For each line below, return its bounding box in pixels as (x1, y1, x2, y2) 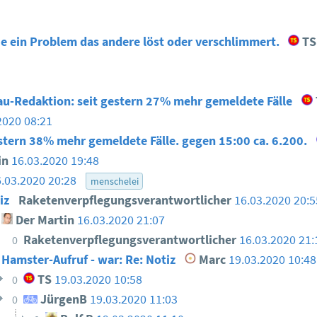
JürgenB (37, 292, 87, 308)
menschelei (90, 175, 139, 188)
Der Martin (12, 212, 74, 229)
